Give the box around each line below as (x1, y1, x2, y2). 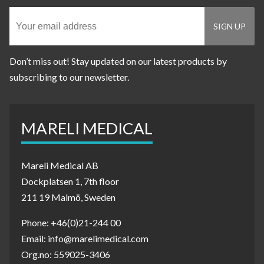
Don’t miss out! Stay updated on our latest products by (9, 55, 227, 67)
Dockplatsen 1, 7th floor (21, 176, 119, 187)
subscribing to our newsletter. (9, 71, 129, 83)
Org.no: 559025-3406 (21, 249, 110, 260)
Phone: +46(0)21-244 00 (21, 217, 121, 229)
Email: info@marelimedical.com (21, 233, 148, 245)
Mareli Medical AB (21, 160, 98, 171)
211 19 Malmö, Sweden (21, 192, 115, 203)
